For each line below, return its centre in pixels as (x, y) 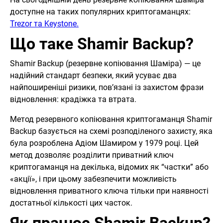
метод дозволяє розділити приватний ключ (92, 155)
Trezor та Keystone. (44, 24)
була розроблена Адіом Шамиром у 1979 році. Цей (104, 143)
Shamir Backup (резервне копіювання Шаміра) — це (105, 64)
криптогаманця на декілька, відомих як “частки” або (109, 167)
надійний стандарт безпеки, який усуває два (93, 76)
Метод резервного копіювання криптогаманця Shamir (111, 119)
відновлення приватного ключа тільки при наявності (109, 191)
